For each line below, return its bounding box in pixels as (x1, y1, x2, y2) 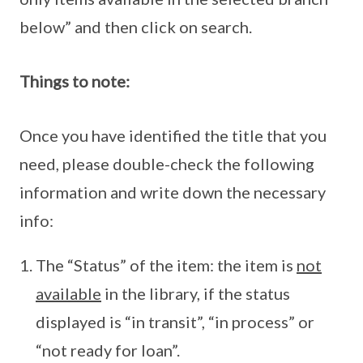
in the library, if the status (101, 284, 290, 304)
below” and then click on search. (19, 17, 252, 37)
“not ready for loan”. (36, 340, 180, 361)
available (36, 284, 101, 304)
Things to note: (19, 71, 130, 92)
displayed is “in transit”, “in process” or (36, 312, 314, 332)
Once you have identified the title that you (19, 126, 327, 146)
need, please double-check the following (19, 154, 314, 174)
